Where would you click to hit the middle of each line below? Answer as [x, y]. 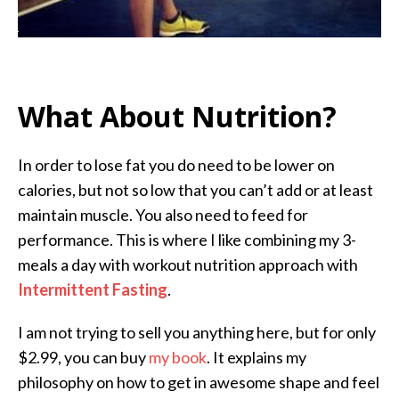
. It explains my [256, 357]
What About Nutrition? [177, 116]
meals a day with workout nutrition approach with [188, 264]
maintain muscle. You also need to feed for [163, 214]
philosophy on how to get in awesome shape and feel [199, 382]
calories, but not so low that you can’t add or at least [195, 189]
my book [178, 357]
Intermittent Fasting [93, 289]
